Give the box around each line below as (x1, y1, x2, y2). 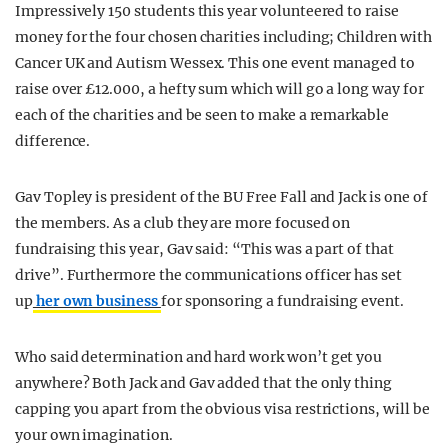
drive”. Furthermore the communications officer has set (15, 266, 402, 284)
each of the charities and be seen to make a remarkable (15, 106, 389, 124)
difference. (15, 132, 91, 150)
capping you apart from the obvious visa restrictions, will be (15, 400, 430, 418)
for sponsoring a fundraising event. (160, 292, 404, 310)
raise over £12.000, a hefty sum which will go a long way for (15, 80, 424, 98)
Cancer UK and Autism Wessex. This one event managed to (15, 54, 415, 72)
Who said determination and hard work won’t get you (15, 348, 383, 366)
